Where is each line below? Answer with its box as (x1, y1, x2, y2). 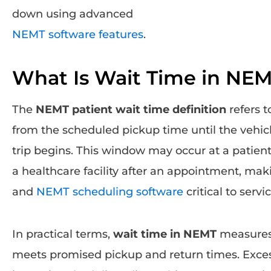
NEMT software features (12, 27, 143, 41)
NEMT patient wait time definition (36, 102, 226, 116)
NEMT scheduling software (36, 184, 183, 198)
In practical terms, (12, 227, 113, 241)
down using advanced (12, 7, 133, 21)
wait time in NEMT (113, 227, 217, 241)
